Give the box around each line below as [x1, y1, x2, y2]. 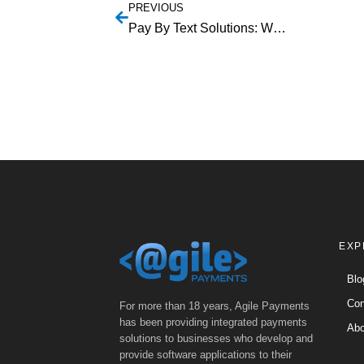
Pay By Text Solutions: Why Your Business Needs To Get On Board [273, 21, 286, 36]
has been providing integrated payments [119, 316, 307, 329]
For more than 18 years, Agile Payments [119, 300, 310, 313]
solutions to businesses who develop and [119, 332, 313, 345]
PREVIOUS [128, 2, 184, 15]
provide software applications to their [119, 349, 292, 362]
